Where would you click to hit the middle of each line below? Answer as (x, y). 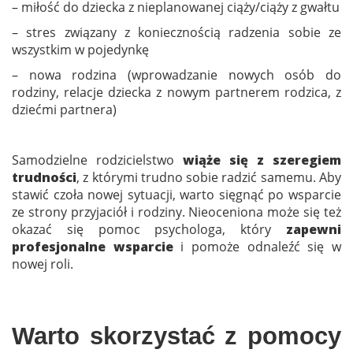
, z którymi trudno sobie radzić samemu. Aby (209, 177)
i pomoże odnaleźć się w (257, 246)
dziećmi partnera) (64, 109)
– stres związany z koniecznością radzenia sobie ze (176, 32)
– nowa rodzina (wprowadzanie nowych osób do (176, 74)
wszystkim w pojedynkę (80, 49)
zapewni (314, 229)
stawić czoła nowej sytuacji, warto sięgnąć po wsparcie (176, 194)
